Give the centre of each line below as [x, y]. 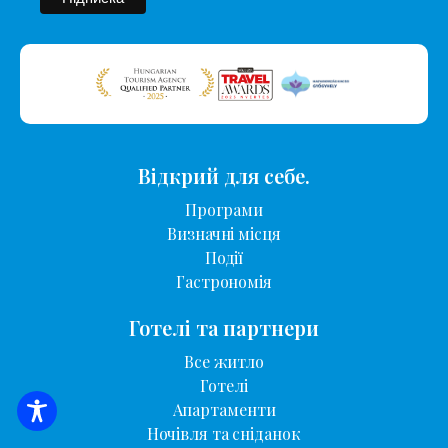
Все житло [224, 361]
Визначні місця [224, 233]
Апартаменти [224, 409]
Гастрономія [224, 281]
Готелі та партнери [224, 327]
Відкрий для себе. [224, 175]
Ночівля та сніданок [224, 433]
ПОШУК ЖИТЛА [234, 419]
